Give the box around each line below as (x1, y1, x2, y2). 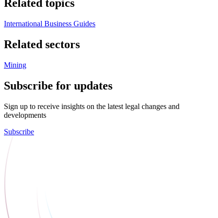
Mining (4, 61, 26, 69)
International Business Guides (4, 19, 95, 28)
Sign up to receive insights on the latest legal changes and (4, 102, 180, 110)
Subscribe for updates (4, 79, 112, 92)
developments (4, 110, 46, 119)
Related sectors (4, 38, 80, 51)
